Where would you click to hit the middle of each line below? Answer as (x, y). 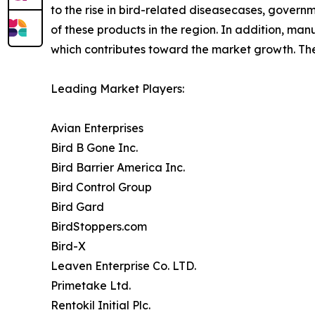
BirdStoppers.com (99, 226)
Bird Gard (77, 206)
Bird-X (68, 246)
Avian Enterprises (97, 128)
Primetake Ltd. (91, 285)
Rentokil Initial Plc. (101, 305)
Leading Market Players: (117, 88)
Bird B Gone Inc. (94, 147)
